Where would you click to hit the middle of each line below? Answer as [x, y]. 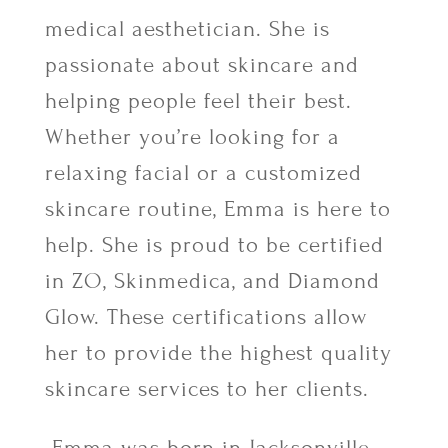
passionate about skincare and [201, 65]
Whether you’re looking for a [192, 137]
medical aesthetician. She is [187, 29]
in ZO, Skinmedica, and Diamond [212, 281]
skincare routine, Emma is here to [217, 209]
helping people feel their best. [198, 101]
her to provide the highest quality [218, 353]
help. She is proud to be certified [214, 245]
